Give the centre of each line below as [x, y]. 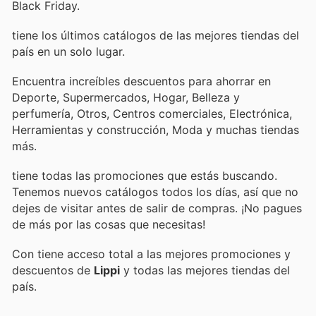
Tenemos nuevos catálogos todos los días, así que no [155, 192]
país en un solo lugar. [68, 51]
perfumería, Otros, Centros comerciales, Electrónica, [152, 114]
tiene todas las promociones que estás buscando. [145, 176]
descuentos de [53, 271]
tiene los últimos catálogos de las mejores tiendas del [156, 35]
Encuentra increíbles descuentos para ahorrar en [141, 81]
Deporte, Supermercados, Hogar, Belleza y [126, 98]
